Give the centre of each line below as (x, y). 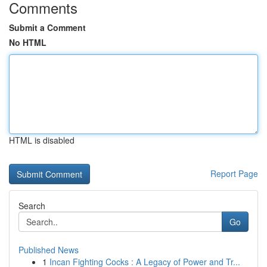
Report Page (234, 173)
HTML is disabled (42, 140)
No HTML (28, 42)
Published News (49, 250)
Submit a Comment (47, 27)
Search (32, 206)
